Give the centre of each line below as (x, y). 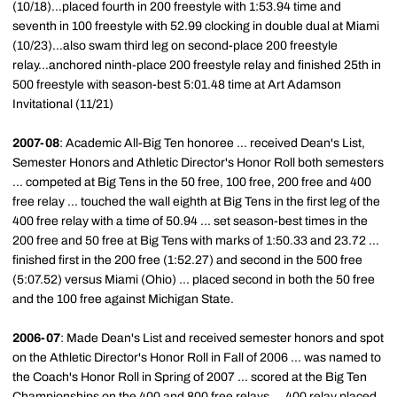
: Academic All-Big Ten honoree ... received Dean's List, (212, 143)
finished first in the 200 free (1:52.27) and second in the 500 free (187, 260)
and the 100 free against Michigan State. (123, 299)
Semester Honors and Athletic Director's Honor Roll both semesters (198, 163)
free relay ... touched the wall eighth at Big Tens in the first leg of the (196, 202)
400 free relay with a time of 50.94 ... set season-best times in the (190, 221)
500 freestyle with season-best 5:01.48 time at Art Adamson (177, 85)
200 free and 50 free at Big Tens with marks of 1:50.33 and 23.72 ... (196, 241)
